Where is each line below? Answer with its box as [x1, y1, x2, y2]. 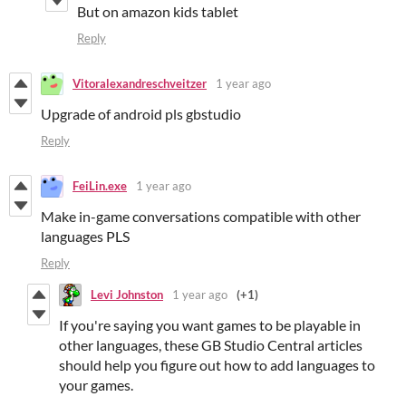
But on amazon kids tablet [77, 2, 238, 20]
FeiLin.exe [72, 179, 127, 194]
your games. [59, 375, 133, 393]
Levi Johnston [91, 287, 163, 303]
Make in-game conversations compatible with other [41, 207, 361, 225]
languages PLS [41, 227, 130, 245]
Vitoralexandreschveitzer [72, 76, 207, 92]
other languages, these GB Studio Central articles [59, 335, 362, 353]
